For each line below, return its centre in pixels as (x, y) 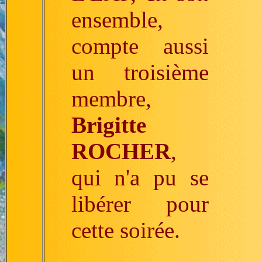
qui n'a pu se (140, 177)
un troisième (140, 72)
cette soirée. (125, 230)
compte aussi (140, 46)
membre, (111, 99)
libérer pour (140, 204)
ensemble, (117, 20)
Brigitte (108, 125)
